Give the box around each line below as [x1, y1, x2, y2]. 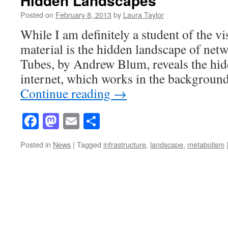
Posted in [20, 139, 51, 150]
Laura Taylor [123, 9, 164, 20]
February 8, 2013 [55, 9, 111, 20]
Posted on [20, 9, 53, 20]
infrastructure [103, 139, 146, 150]
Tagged [77, 139, 101, 150]
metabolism [187, 139, 224, 150]
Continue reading [20, 84, 113, 102]
